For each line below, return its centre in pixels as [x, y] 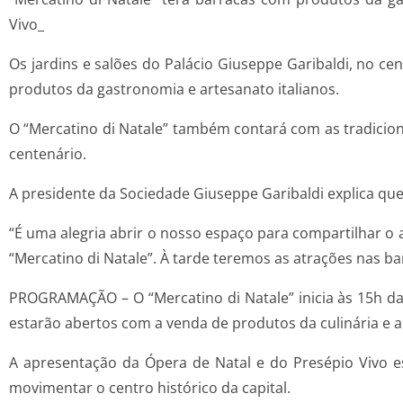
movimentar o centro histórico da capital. [150, 388]
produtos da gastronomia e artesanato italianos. [174, 90]
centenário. [48, 154]
